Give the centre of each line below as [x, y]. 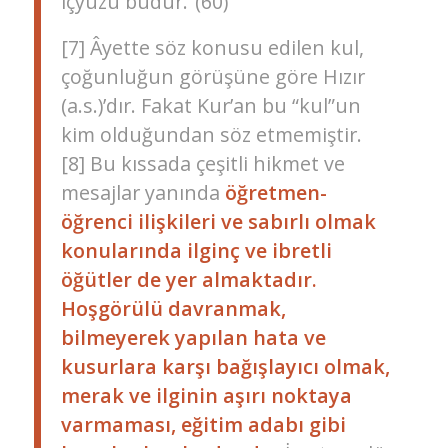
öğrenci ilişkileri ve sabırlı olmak [218, 221]
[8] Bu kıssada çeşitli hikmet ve [202, 163]
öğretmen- [275, 192]
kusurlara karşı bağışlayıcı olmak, [225, 366]
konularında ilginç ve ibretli [196, 250]
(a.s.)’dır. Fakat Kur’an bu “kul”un [210, 105]
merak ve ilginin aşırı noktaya [206, 395]
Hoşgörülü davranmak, [173, 308]
